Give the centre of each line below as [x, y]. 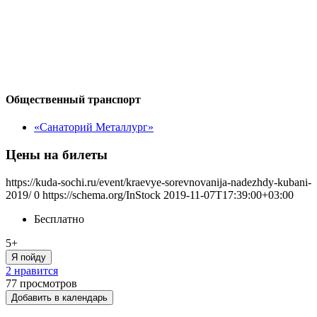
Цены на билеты [57, 154]
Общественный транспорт [73, 99]
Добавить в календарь [59, 297]
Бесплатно [59, 219]
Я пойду [29, 257]
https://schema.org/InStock [102, 195]
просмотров [48, 283]
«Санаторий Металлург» [94, 127]
